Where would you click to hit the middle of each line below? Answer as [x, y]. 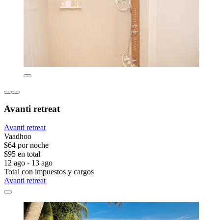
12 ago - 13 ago [28, 163]
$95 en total [22, 154]
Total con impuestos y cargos [49, 172]
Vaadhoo [18, 137]
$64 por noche [26, 145]
